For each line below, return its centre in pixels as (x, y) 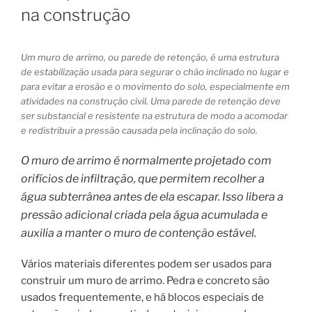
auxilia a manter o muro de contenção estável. (139, 233)
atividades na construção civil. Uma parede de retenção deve (151, 101)
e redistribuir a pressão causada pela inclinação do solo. (139, 131)
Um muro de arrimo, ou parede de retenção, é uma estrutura (150, 57)
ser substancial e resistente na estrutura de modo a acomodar (154, 116)
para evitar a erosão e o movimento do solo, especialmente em (155, 87)
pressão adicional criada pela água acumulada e (144, 214)
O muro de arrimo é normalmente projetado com (146, 160)
